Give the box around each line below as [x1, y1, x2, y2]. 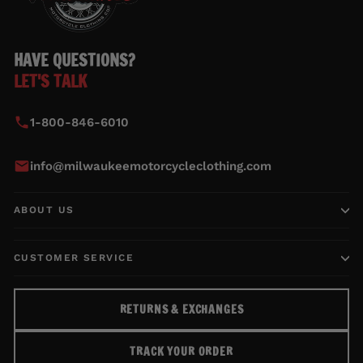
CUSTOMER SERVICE [14, 252, 135, 264]
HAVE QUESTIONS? [14, 49, 135, 73]
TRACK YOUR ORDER [130, 344, 233, 361]
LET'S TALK [14, 70, 87, 94]
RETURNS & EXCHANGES [119, 301, 244, 318]
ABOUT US [14, 204, 75, 216]
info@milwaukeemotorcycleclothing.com [30, 158, 271, 173]
